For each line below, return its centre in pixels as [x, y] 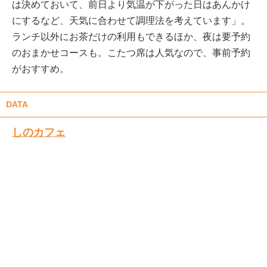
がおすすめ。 [41, 69]
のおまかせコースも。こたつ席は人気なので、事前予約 [131, 53]
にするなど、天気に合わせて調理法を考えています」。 [131, 21]
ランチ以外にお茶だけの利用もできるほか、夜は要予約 [131, 37]
